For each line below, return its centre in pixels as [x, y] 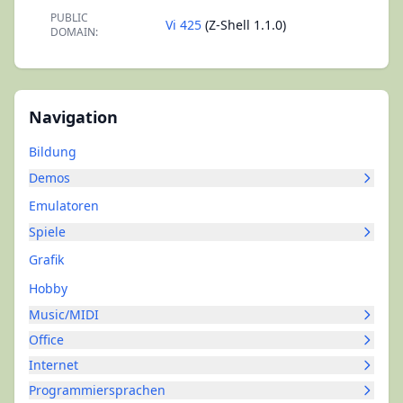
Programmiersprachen [97, 390]
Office [46, 340]
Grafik [46, 260]
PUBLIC [69, 18]
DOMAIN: [74, 32]
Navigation [73, 117]
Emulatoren [64, 206]
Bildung [53, 152]
